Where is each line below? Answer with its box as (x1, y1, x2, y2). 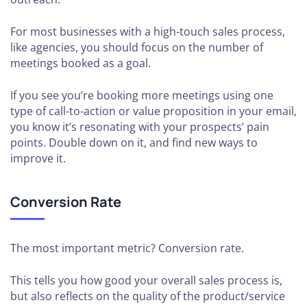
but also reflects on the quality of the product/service (10, 288, 285, 304)
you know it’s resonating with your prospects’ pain (10, 119, 269, 134)
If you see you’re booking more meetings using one (10, 87, 273, 103)
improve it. (10, 150, 66, 166)
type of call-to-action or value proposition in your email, (10, 103, 297, 119)
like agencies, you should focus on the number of (10, 39, 263, 55)
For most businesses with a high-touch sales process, (10, 23, 285, 39)
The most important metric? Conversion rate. (10, 240, 244, 256)
